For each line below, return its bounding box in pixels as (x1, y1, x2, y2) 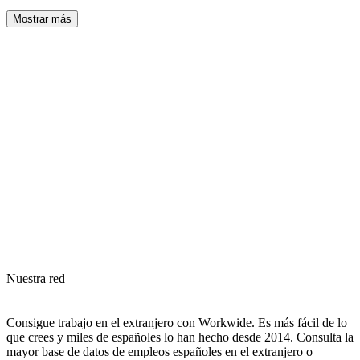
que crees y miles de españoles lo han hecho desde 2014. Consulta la (6, 329, 354, 344)
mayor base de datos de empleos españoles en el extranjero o (6, 344, 313, 358)
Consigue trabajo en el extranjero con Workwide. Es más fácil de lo (6, 315, 347, 329)
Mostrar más (13, 12, 72, 25)
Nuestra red (6, 271, 65, 285)
